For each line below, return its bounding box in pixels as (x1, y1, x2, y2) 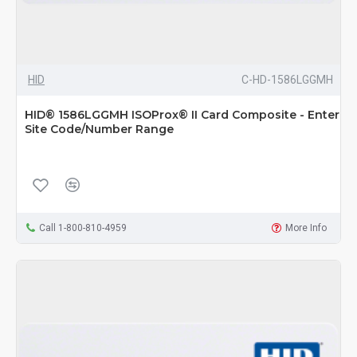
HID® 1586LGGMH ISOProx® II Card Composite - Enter (25, 108, 339, 123)
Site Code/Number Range (25, 122, 174, 137)
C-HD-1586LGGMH (241, 73, 333, 87)
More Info (285, 222, 328, 234)
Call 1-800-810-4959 (38, 222, 127, 234)
